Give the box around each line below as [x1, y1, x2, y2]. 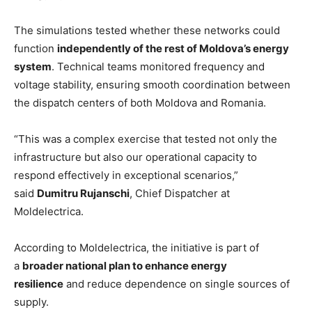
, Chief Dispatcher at [130, 187, 230, 201]
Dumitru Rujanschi [37, 187, 130, 201]
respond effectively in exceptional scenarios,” [14, 169, 238, 182]
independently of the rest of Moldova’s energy [57, 42, 289, 56]
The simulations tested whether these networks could [14, 24, 280, 38]
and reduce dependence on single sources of [63, 277, 290, 291]
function [14, 42, 57, 56]
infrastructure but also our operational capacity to [14, 150, 257, 164]
